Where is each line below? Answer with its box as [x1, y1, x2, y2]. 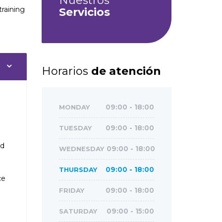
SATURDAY [58, 207, 97, 215]
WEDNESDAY [58, 145, 104, 153]
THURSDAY [58, 166, 97, 173]
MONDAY [58, 103, 90, 111]
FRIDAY [58, 186, 84, 194]
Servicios [58, 5, 110, 19]
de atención [91, 64, 161, 78]
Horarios [41, 64, 91, 78]
